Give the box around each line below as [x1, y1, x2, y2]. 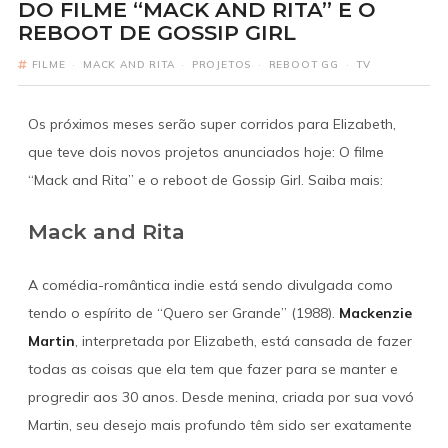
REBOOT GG [268, 58, 339, 71]
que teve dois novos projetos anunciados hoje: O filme [27, 143, 384, 161]
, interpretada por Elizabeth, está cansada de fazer [74, 331, 412, 350]
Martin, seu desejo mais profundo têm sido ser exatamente [27, 415, 412, 434]
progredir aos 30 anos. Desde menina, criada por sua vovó [27, 387, 414, 406]
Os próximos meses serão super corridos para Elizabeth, [27, 115, 396, 133]
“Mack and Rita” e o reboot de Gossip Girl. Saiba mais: [27, 171, 383, 189]
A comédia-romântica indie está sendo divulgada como [27, 275, 393, 294]
